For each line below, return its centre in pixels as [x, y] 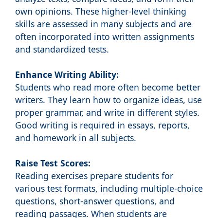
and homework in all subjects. [75, 138]
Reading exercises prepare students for [94, 176]
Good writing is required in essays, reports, [102, 125]
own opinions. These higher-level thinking [100, 11]
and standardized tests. [62, 49]
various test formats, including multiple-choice [109, 189]
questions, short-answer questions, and [95, 201]
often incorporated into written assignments [104, 37]
